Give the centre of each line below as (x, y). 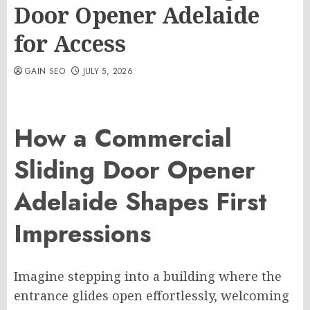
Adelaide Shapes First (140, 202)
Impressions (82, 234)
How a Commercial (123, 138)
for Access (70, 43)
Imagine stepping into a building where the (148, 276)
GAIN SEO (45, 71)
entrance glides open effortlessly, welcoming (152, 296)
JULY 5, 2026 (108, 71)
